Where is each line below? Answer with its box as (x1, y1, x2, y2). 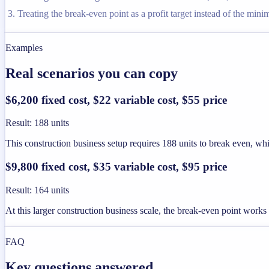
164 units (34, 184, 69, 195)
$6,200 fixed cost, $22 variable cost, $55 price (5, 93, 227, 106)
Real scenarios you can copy (5, 65, 178, 81)
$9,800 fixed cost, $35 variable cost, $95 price (5, 160, 227, 174)
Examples (5, 42, 43, 53)
